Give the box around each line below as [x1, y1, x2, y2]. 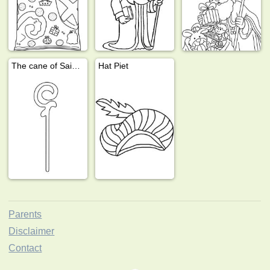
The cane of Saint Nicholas [72, 60, 81, 71]
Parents [8, 209, 42, 219]
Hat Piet [98, 60, 129, 71]
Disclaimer [8, 225, 55, 236]
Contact [8, 242, 42, 253]
